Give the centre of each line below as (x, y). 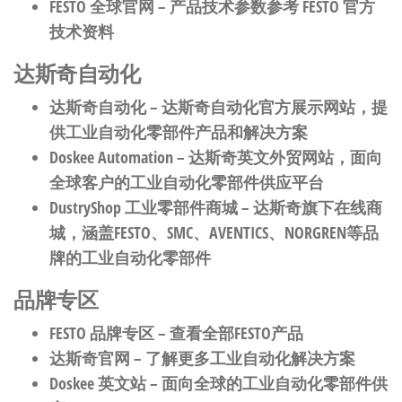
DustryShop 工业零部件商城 (144, 207)
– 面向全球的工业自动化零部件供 (267, 383)
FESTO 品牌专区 (102, 333)
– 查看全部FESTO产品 (229, 333)
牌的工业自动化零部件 (130, 258)
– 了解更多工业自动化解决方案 (243, 358)
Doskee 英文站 (98, 383)
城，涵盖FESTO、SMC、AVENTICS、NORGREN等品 (214, 232)
